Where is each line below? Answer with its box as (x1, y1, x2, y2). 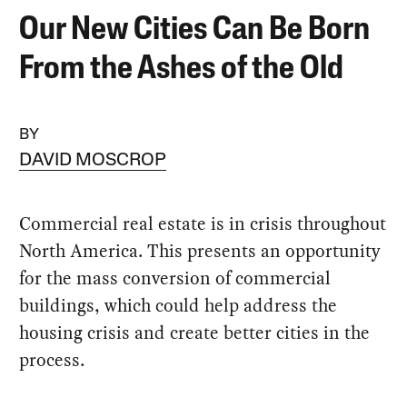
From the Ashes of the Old (19, 53, 344, 86)
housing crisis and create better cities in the (19, 319, 371, 345)
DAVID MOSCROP (19, 151, 167, 170)
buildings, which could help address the (19, 292, 338, 318)
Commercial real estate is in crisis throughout (19, 210, 387, 236)
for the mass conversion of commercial (19, 264, 332, 291)
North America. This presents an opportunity (19, 237, 382, 263)
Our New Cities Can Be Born (19, 14, 371, 47)
